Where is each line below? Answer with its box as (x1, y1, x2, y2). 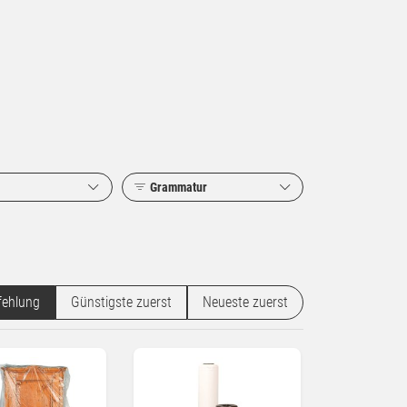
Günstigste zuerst (71, 293, 172, 311)
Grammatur (149, 179, 207, 194)
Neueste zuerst (203, 293, 288, 311)
